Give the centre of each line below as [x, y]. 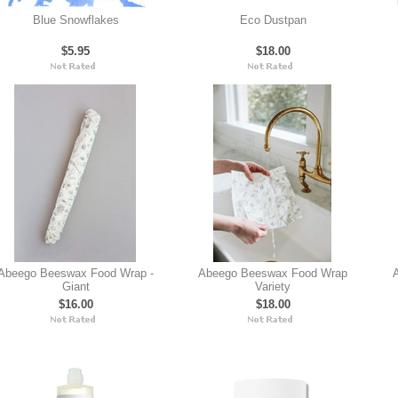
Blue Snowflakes [76, 20]
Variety [273, 287]
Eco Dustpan [273, 20]
